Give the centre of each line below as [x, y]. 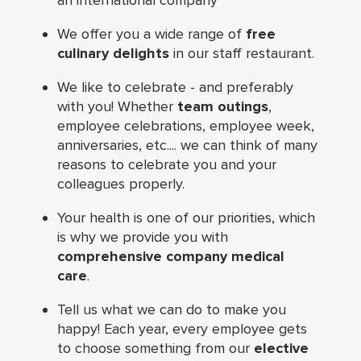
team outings [223, 106]
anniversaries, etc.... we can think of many [188, 145]
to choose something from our [156, 348]
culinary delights [114, 53]
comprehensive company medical [171, 256]
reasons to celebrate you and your [167, 164]
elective [282, 348]
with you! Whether [118, 106]
